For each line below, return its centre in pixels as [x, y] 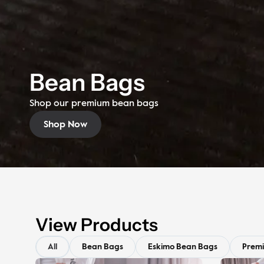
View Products [97, 225]
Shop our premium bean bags [94, 104]
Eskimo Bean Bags [183, 247]
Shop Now [65, 125]
